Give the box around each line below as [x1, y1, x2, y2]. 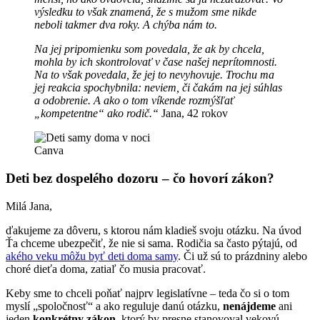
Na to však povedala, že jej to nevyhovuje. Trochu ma [34, 69, 274, 81]
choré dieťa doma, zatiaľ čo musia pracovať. [6, 262, 206, 275]
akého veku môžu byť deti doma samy [6, 249, 178, 262]
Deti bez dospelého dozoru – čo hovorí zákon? [6, 171, 274, 186]
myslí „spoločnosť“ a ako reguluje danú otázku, [6, 299, 223, 312]
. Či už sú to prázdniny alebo [178, 249, 307, 262]
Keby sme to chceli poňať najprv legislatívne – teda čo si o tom [6, 286, 289, 299]
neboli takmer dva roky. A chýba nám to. [34, 19, 217, 31]
